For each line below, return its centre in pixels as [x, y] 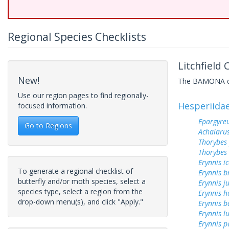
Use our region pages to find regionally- [83, 95]
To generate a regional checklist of [75, 171]
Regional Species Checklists [77, 37]
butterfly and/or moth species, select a [82, 181]
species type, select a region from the [80, 191]
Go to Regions [48, 125]
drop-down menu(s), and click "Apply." [81, 202]
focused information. [52, 106]
